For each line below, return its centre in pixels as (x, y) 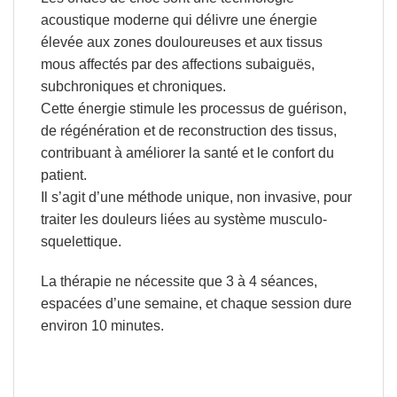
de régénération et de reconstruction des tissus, (188, 130)
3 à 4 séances (269, 282)
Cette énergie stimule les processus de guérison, (193, 108)
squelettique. (81, 241)
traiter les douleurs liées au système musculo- (183, 219)
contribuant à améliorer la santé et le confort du (187, 152)
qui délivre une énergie (243, 19)
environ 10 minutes (100, 326)
